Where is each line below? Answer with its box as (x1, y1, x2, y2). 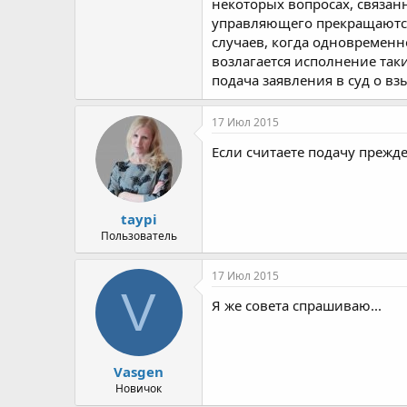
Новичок (115, 381, 162, 396)
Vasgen (114, 362, 164, 381)
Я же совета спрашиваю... (212, 295, 382, 314)
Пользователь (100, 227, 177, 243)
